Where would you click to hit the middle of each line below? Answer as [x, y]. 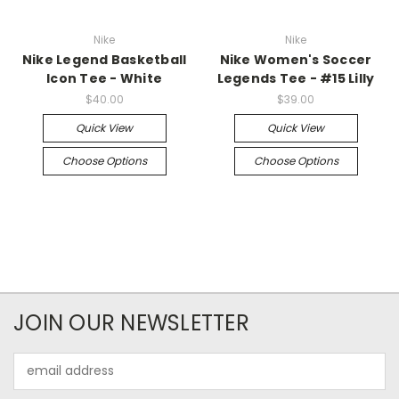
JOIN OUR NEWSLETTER [131, 322]
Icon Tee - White [104, 78]
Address [38, 380]
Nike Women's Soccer [296, 59]
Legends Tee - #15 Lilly [296, 78]
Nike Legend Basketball [104, 59]
